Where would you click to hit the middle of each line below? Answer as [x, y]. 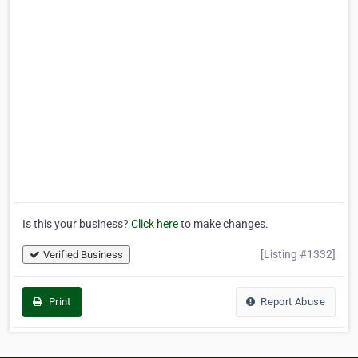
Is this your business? [77, 224]
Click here [155, 224]
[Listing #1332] [298, 255]
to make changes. [223, 224]
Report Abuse [291, 302]
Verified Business [83, 255]
